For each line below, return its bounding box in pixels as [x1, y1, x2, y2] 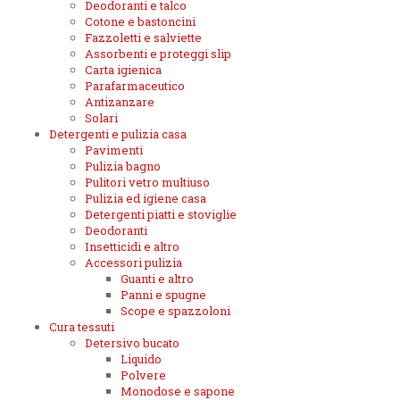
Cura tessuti [49, 319, 114, 336]
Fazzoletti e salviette [85, 29, 202, 46]
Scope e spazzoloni [121, 303, 230, 320]
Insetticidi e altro [85, 238, 179, 255]
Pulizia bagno [85, 158, 161, 175]
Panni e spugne [121, 287, 206, 304]
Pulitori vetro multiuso [85, 174, 210, 191]
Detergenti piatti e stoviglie [85, 206, 237, 223]
